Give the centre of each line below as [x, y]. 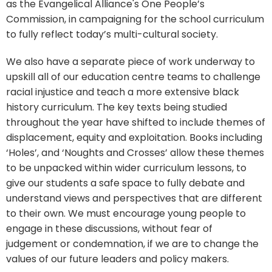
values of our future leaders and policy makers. [117, 259]
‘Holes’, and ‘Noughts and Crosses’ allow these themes [135, 152]
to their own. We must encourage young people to [126, 213]
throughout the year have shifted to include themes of [136, 122]
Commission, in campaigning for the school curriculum [135, 19]
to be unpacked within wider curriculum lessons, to [126, 168]
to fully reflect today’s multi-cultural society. [112, 34]
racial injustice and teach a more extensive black [123, 92]
